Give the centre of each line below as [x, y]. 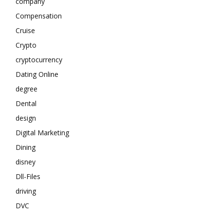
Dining [26, 147]
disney [26, 162]
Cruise [25, 30]
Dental [26, 103]
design [26, 118]
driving [26, 191]
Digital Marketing [42, 133]
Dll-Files [28, 176]
